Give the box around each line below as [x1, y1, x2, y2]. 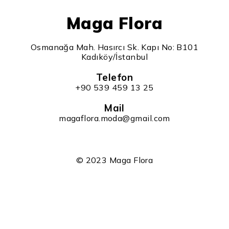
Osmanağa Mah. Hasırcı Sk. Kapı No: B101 [30, 42, 199, 52]
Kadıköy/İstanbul [81, 52, 148, 62]
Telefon [96, 71, 133, 83]
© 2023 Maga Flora [76, 155, 153, 165]
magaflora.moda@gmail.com [59, 113, 170, 123]
